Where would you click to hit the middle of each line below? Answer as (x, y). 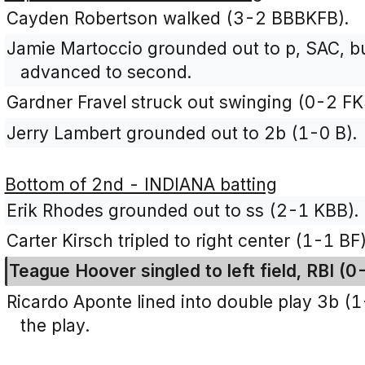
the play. (55, 325)
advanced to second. (106, 73)
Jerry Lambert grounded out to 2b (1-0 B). (182, 133)
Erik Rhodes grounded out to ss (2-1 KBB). (183, 210)
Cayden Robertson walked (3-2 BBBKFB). (178, 18)
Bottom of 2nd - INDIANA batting (141, 184)
